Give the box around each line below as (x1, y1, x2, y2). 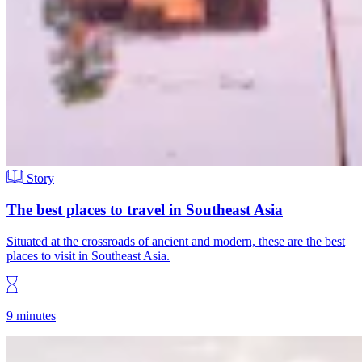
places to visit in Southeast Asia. (6, 248, 170, 263)
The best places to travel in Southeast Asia (6, 201, 283, 219)
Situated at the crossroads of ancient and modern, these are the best (6, 234, 345, 248)
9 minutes (6, 308, 56, 322)
